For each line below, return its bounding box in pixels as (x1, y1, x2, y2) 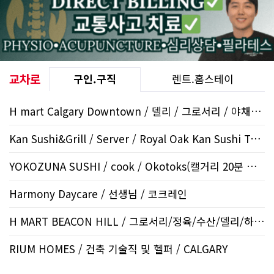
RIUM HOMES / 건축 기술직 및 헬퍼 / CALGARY (9, 240, 228, 256)
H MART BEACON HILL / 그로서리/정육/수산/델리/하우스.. (254, 213, 265, 229)
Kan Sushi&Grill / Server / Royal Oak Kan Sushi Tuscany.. (250, 130, 261, 146)
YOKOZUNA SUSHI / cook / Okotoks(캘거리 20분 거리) (246, 158, 257, 174)
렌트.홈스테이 (172, 70, 234, 86)
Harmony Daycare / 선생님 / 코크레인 (9, 185, 187, 201)
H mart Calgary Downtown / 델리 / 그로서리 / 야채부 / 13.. (251, 103, 262, 119)
